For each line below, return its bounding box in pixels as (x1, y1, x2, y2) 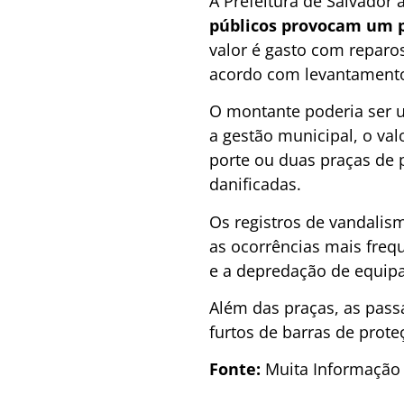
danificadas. (209, 173, 301, 196)
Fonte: (209, 358, 265, 381)
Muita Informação (265, 358, 400, 381)
